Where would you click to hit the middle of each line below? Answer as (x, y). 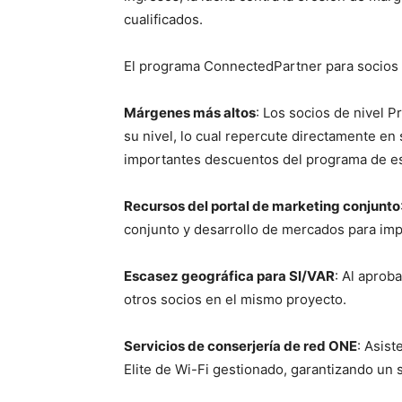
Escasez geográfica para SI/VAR (229, 276)
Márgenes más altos (190, 113)
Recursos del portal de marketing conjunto (262, 206)
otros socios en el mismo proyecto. (235, 299)
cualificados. (163, 19)
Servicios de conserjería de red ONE (240, 346)
